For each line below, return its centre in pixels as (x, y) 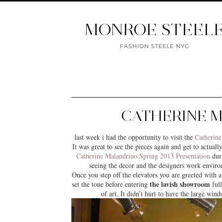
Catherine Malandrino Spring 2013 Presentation (143, 156)
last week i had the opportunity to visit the (134, 137)
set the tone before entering (111, 184)
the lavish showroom (180, 184)
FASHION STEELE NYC (155, 46)
